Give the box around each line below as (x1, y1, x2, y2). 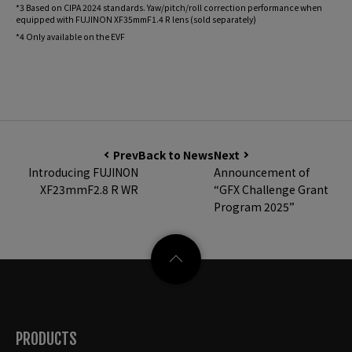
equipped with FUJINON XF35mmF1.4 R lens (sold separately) (16, 13, 256, 25)
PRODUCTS (16, 329, 77, 350)
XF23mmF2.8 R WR (40, 181, 138, 198)
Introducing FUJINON (28, 164, 138, 181)
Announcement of (214, 164, 310, 181)
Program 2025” (214, 199, 295, 215)
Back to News (138, 147, 214, 163)
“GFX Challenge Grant (214, 181, 328, 198)
